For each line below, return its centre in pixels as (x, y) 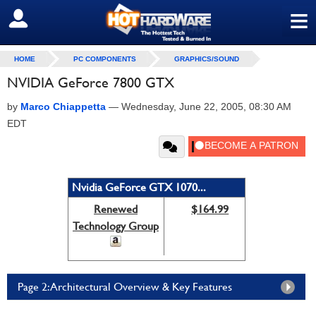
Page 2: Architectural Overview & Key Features (125, 287)
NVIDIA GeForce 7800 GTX (91, 83)
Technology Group (116, 226)
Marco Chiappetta (63, 107)
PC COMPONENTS (105, 59)
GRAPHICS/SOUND (207, 59)
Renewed (116, 209)
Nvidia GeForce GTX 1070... (139, 187)
